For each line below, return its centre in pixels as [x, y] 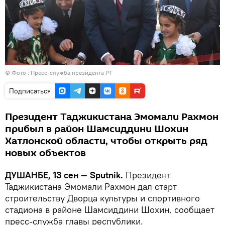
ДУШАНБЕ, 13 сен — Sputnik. [64, 175]
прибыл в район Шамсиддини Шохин [97, 129]
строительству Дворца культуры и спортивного [102, 198]
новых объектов [45, 153]
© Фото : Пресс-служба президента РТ [59, 72]
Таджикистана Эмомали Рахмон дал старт [91, 186]
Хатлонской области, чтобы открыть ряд [106, 141]
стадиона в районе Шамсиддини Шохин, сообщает [110, 209]
